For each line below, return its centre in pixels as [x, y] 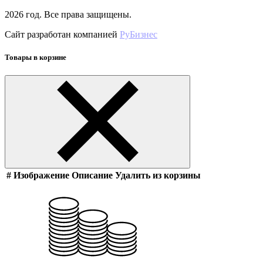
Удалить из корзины [158, 176]
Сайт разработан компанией [62, 34]
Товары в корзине [36, 57]
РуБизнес [139, 34]
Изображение [41, 176]
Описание [92, 176]
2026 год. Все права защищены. [69, 14]
